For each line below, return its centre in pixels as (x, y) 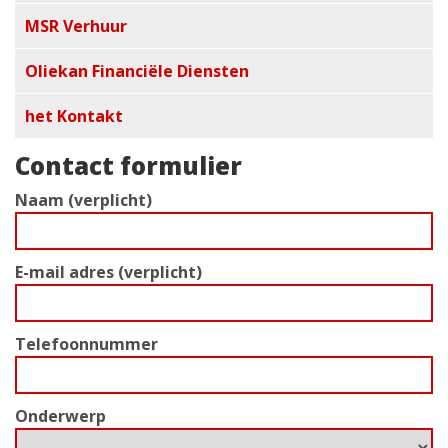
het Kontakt (74, 116)
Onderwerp (60, 416)
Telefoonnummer (86, 344)
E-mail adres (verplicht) (108, 272)
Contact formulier (128, 166)
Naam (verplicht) (83, 200)
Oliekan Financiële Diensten (137, 71)
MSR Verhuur (76, 26)
